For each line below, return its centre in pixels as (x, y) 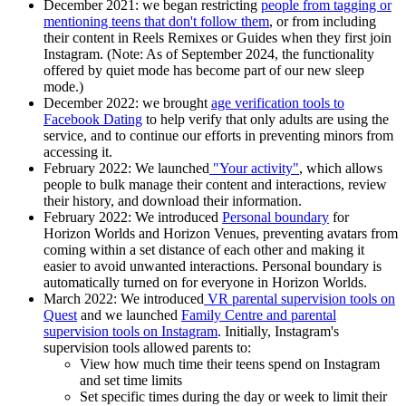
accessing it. (78, 151)
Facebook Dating (93, 119)
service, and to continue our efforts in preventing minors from (218, 135)
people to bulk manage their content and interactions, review (215, 184)
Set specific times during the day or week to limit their (233, 396)
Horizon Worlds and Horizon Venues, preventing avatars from (221, 233)
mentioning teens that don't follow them (156, 21)
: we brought (173, 102)
